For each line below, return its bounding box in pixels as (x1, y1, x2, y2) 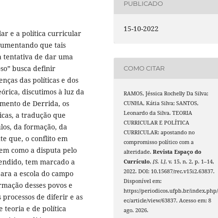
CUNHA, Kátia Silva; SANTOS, (124, 99, 199, 107)
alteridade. (124, 148, 153, 155)
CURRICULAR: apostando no (124, 128, 195, 136)
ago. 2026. (124, 206, 149, 214)
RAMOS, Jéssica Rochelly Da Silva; (124, 90, 209, 97)
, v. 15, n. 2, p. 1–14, (165, 158, 215, 165)
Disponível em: (124, 177, 162, 184)
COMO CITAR (124, 64, 165, 73)
